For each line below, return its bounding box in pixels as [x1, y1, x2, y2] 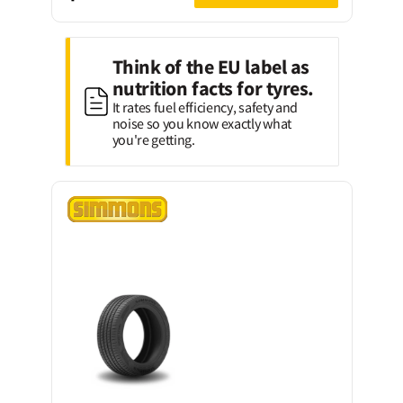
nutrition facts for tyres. [112, 76, 315, 101]
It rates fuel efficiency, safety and [112, 98, 298, 116]
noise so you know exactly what [112, 114, 291, 132]
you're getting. [112, 130, 195, 148]
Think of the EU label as [112, 54, 309, 79]
